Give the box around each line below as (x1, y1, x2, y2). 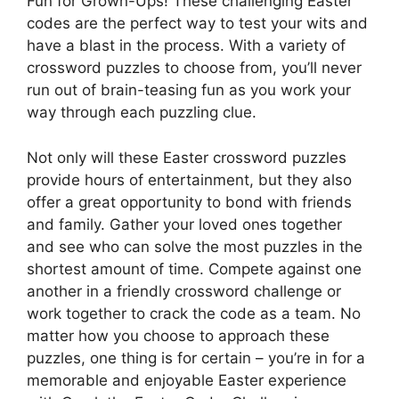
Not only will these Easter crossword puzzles (27, 148, 346, 167)
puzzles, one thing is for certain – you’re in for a (27, 348, 365, 367)
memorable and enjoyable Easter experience (27, 370, 346, 389)
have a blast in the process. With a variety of (27, 37, 346, 55)
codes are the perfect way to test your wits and (27, 14, 368, 33)
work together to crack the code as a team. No (27, 304, 361, 322)
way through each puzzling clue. (27, 103, 256, 122)
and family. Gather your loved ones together (27, 215, 342, 233)
